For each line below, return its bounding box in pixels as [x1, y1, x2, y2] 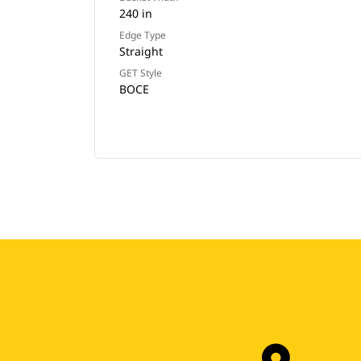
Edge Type [119, 28, 166, 42]
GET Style [119, 66, 162, 80]
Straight [119, 44, 163, 59]
